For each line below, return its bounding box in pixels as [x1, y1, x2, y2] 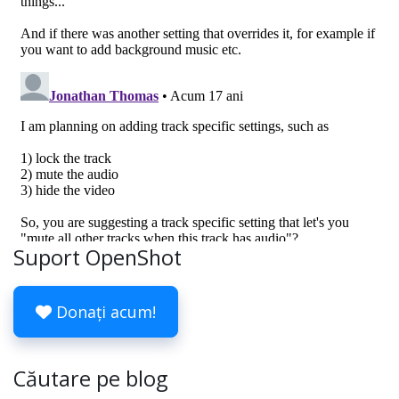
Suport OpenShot [13, 243, 182, 272]
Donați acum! [52, 301, 156, 322]
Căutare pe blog [13, 364, 167, 393]
